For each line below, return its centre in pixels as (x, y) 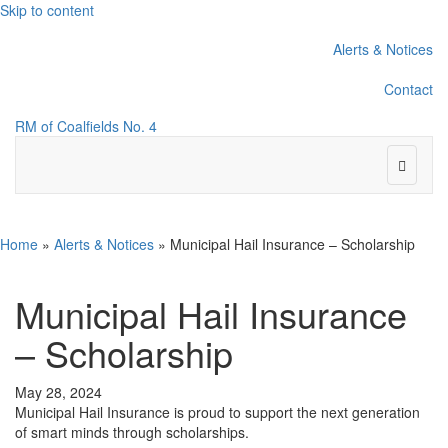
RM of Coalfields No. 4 (86, 126)
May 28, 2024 (58, 392)
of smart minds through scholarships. (132, 432)
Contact (408, 88)
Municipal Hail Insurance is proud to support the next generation (217, 412)
